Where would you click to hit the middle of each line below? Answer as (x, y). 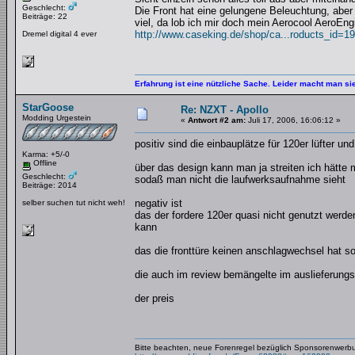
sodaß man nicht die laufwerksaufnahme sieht (240, 179)
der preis (155, 298)
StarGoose (48, 107)
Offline (44, 163)
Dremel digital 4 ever (59, 33)
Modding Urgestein (57, 118)
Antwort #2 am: (217, 120)
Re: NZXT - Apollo (225, 110)
